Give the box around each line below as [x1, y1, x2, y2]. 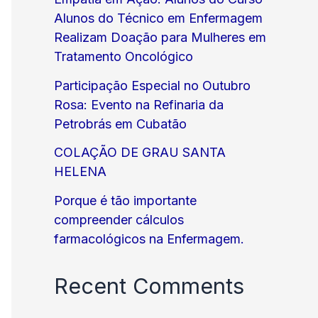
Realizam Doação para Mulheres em [54, 30, 266, 45]
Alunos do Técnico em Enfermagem [54, 11, 263, 26]
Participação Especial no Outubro [54, 77, 251, 93]
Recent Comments [54, 273, 244, 300]
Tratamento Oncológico [54, 49, 193, 65]
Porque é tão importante [54, 192, 197, 208]
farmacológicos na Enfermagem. [54, 231, 244, 246]
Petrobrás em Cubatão [54, 116, 187, 131]
